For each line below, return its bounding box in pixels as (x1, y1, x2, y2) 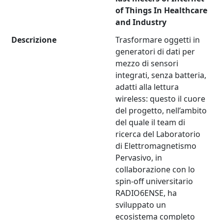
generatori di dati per (115, 46, 195, 57)
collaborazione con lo (115, 164, 195, 175)
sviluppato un (115, 199, 166, 211)
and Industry (115, 17, 167, 28)
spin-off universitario (115, 176, 193, 187)
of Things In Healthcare (115, 5, 208, 16)
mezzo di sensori (115, 58, 179, 69)
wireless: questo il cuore (115, 93, 206, 105)
